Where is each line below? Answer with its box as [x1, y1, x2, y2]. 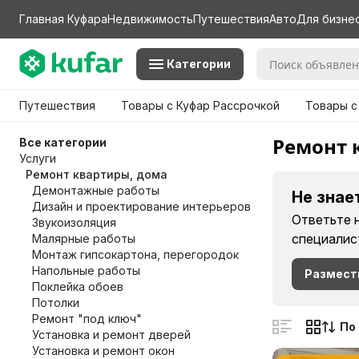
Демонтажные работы [32, 184, 159, 197]
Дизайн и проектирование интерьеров [32, 200, 251, 213]
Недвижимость [107, 12, 193, 26]
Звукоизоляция [32, 216, 116, 229]
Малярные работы [32, 232, 135, 245]
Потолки [32, 296, 79, 309]
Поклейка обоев [32, 280, 123, 293]
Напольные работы [32, 264, 140, 277]
